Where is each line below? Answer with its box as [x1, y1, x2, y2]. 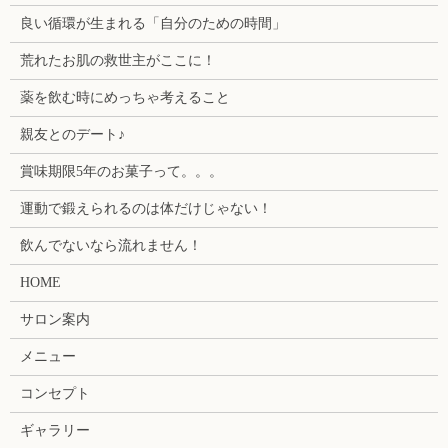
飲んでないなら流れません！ [19, 238, 202, 253]
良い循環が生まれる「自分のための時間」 [19, 16, 286, 31]
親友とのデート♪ [19, 127, 125, 142]
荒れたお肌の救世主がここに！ [19, 53, 216, 68]
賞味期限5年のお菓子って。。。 [19, 164, 223, 179]
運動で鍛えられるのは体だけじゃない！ [19, 201, 272, 216]
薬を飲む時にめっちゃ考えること [19, 90, 230, 105]
